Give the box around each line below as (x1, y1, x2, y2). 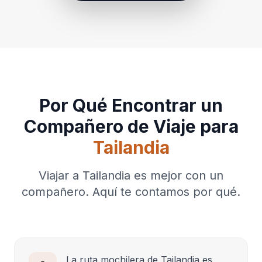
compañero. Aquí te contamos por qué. (22, 184, 240, 199)
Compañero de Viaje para (23, 115, 239, 137)
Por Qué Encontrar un (39, 94, 223, 116)
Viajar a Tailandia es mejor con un (39, 168, 223, 182)
